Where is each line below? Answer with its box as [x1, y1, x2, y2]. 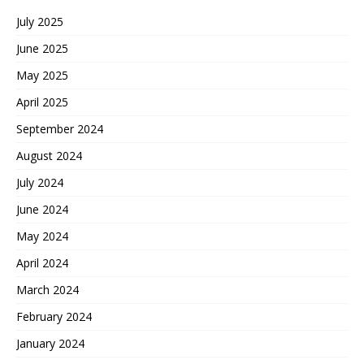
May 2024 [16, 227, 68, 244]
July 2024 [16, 174, 63, 190]
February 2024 [16, 308, 92, 324]
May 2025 [16, 67, 68, 83]
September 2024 [16, 120, 103, 136]
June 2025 [16, 40, 68, 56]
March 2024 [16, 281, 79, 297]
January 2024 [16, 335, 84, 351]
